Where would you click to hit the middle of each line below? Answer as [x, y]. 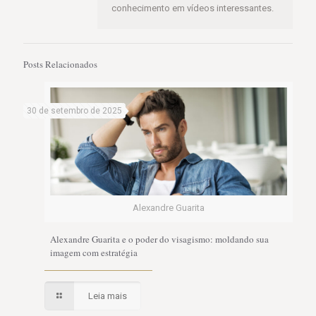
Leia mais [108, 296]
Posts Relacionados [60, 64]
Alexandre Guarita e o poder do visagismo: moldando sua [159, 239]
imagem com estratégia [94, 253]
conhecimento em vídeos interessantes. [193, 8]
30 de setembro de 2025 [74, 111]
